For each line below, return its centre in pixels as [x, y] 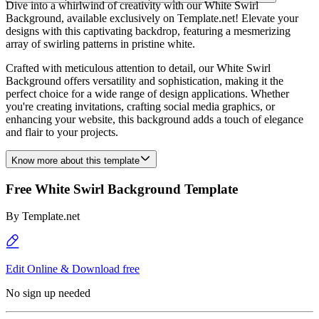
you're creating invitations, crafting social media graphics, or [140, 106]
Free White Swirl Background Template [122, 189]
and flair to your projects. [62, 132]
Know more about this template [75, 161]
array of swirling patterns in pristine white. [100, 44]
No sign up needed [48, 293]
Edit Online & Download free [73, 269]
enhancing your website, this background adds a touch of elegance [155, 119]
